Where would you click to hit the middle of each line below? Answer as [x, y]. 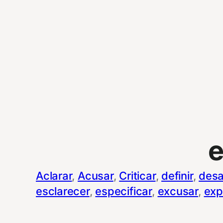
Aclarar [54, 175]
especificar [123, 191]
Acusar [96, 175]
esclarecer [63, 191]
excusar [178, 191]
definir [177, 175]
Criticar [137, 175]
